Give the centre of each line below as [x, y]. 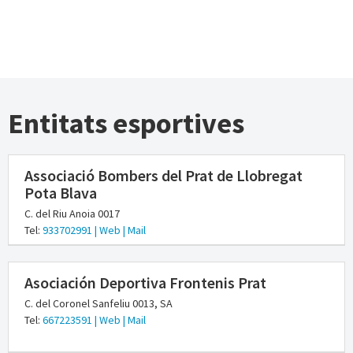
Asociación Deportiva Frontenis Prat [145, 283]
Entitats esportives [126, 124]
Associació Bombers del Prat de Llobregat [163, 176]
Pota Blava [61, 193]
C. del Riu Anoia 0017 [72, 214]
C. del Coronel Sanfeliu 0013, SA [98, 304]
